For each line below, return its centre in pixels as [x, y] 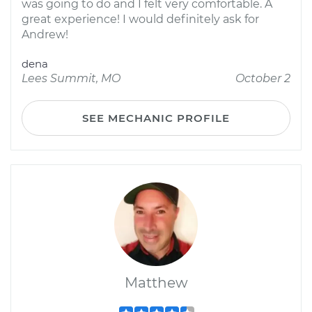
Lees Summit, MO [71, 78]
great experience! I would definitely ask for [140, 19]
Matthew [156, 283]
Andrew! [45, 34]
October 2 [263, 78]
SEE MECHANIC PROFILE [156, 118]
